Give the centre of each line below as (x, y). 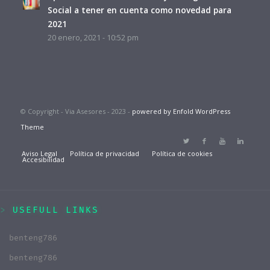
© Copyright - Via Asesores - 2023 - (76, 111)
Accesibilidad (43, 160)
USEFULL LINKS (56, 210)
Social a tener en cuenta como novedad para (139, 10)
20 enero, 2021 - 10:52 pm (93, 38)
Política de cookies (182, 154)
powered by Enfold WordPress (181, 111)
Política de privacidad (104, 154)
